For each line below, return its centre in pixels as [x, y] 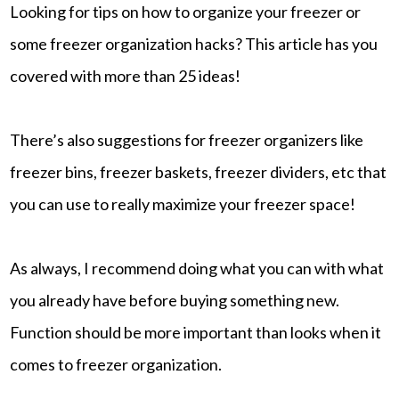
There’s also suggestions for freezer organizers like [187, 139]
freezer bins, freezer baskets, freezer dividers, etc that [199, 171]
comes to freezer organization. [116, 364]
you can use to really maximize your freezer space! [183, 204]
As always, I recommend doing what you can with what [197, 268]
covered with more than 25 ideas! [126, 75]
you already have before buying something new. [175, 300]
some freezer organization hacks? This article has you [194, 43]
